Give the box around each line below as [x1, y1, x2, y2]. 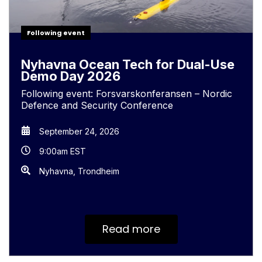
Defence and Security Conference [21, 99, 173, 111]
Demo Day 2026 [21, 68, 120, 84]
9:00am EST [39, 146, 86, 156]
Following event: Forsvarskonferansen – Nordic [21, 88, 232, 99]
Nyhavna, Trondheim [39, 166, 119, 176]
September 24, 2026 [39, 126, 119, 136]
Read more [102, 222, 160, 236]
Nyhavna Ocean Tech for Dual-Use [21, 57, 235, 72]
